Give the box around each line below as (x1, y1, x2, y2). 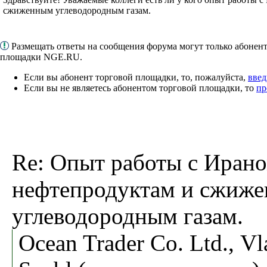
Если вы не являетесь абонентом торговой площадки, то (24, 82, 256, 93)
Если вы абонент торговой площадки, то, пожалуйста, (24, 72, 248, 82)
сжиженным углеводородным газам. (3, 5, 151, 15)
